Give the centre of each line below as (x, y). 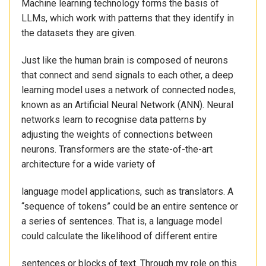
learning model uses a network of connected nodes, (129, 90)
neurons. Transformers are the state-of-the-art (117, 149)
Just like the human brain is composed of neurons (125, 60)
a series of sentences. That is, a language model (122, 221)
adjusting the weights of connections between (117, 134)
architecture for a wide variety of (88, 164)
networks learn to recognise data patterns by (114, 119)
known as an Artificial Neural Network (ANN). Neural (127, 104)
